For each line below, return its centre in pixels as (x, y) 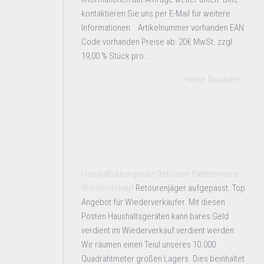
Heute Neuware (212, 80)
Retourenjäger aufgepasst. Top (190, 188)
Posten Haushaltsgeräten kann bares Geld (155, 216)
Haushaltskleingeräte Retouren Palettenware (160, 174)
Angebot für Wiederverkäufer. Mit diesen (153, 202)
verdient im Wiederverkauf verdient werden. (159, 230)
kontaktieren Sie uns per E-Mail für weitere (156, 14)
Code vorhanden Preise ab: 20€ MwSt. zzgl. (158, 42)
